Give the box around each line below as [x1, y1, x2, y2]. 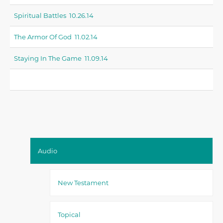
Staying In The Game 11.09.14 [14, 54, 108, 63]
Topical [58, 210, 81, 219]
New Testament [58, 178, 109, 187]
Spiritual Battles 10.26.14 [14, 11, 94, 20]
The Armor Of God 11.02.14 [14, 32, 98, 41]
